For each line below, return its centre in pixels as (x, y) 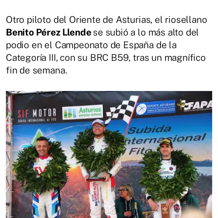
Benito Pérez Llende (50, 32)
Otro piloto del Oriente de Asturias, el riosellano (107, 19)
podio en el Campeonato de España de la (91, 45)
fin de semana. (36, 70)
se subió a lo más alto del (146, 32)
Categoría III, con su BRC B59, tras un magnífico (106, 57)
